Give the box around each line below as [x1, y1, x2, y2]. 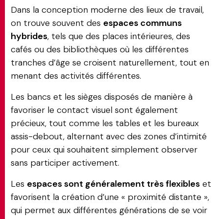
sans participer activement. [11, 157, 119, 169]
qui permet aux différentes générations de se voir [11, 204, 207, 216]
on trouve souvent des [11, 17, 103, 29]
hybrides [11, 30, 47, 42]
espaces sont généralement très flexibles [27, 178, 200, 190]
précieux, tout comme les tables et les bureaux [11, 117, 199, 129]
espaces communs [103, 17, 182, 29]
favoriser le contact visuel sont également [11, 104, 178, 116]
